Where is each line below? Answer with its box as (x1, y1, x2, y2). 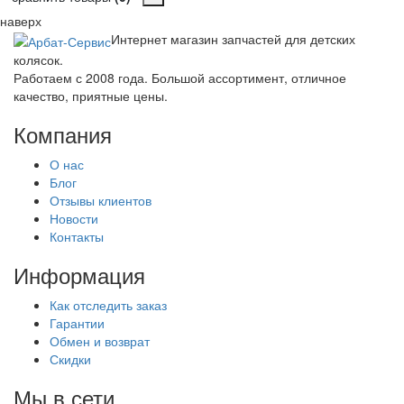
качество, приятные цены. (14, 86, 168, 105)
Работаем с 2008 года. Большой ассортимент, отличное (14, 68, 346, 87)
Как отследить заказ (50, 295, 167, 314)
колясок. (14, 50, 63, 69)
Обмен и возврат (50, 331, 150, 350)
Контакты (50, 226, 104, 245)
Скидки (50, 349, 91, 368)
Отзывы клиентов (50, 190, 151, 209)
